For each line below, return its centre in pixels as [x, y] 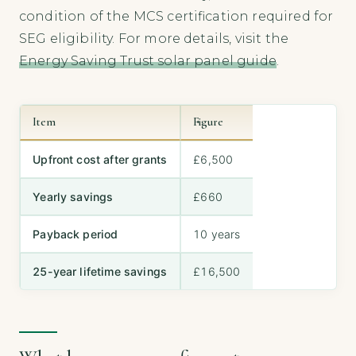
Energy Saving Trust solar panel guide [148, 61]
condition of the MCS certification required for [176, 17]
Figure [208, 122]
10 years [217, 234]
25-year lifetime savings [100, 272]
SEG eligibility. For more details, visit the [154, 39]
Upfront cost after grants [100, 160]
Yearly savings [73, 197]
